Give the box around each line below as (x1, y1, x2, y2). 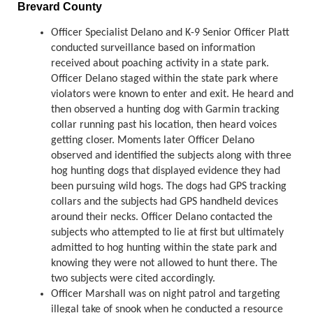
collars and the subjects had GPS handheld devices (51, 196, 278, 208)
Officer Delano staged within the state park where (51, 73, 278, 85)
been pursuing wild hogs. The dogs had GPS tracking (51, 180, 286, 192)
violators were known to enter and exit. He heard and (51, 88, 293, 100)
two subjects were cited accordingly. (51, 272, 215, 284)
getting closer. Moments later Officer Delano (51, 134, 254, 146)
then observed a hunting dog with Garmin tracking (51, 103, 279, 115)
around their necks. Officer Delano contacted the (51, 211, 272, 223)
